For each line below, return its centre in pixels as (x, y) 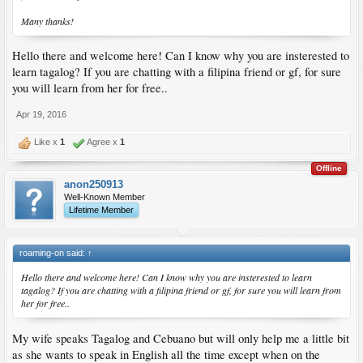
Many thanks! (47, 21)
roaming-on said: (53, 253)
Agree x (102, 142)
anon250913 (94, 185)
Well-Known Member (105, 197)
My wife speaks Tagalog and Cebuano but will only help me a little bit (181, 338)
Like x (46, 142)
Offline (329, 169)
